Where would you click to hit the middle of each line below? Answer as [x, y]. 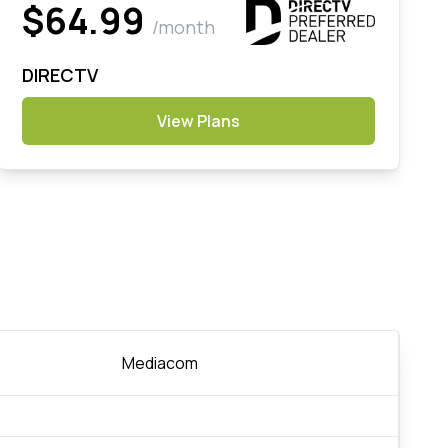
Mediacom [160, 362]
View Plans [199, 120]
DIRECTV [60, 74]
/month [184, 26]
